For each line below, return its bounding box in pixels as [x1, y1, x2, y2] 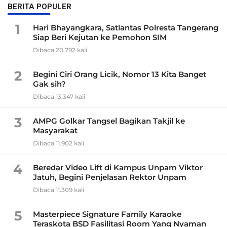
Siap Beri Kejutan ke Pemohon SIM [33, 32, 167, 43]
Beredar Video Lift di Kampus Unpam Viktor [33, 163, 203, 173]
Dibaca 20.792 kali [33, 46, 87, 54]
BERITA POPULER [8, 2, 71, 12]
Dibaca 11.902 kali [33, 139, 84, 147]
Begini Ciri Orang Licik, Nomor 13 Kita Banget [33, 69, 206, 80]
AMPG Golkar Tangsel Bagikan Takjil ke [33, 116, 185, 126]
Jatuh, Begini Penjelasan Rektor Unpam [33, 172, 186, 182]
